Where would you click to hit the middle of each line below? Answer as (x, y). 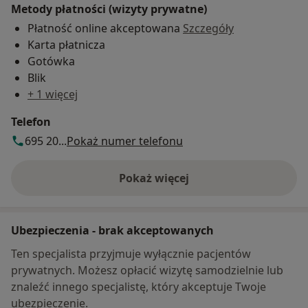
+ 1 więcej (53, 94)
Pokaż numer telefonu (125, 141)
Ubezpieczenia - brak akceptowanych (112, 230)
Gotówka (51, 61)
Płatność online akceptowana (105, 28)
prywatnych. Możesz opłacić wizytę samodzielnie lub (147, 270)
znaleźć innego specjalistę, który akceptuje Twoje (139, 286)
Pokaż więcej (154, 178)
